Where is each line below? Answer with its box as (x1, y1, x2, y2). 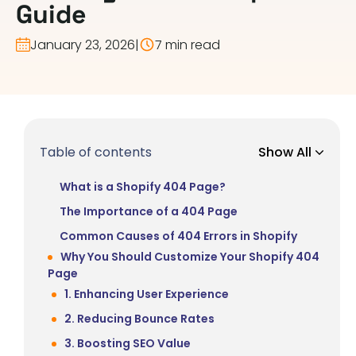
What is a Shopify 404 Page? (60, 178, 226, 195)
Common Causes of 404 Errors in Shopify (60, 227, 297, 244)
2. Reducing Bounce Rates (64, 310, 215, 327)
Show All (258, 142, 315, 161)
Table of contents (40, 142, 152, 161)
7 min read (155, 35, 220, 54)
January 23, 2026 (30, 35, 135, 54)
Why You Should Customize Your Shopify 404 (60, 248, 319, 265)
